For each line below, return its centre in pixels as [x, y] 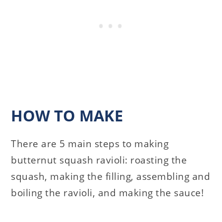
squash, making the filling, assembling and [111, 176]
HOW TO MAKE [67, 115]
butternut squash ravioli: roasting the [99, 160]
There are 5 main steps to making [90, 143]
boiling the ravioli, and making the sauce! [108, 193]
